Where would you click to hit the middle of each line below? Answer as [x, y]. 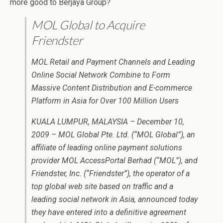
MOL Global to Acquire [88, 25]
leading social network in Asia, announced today [114, 199]
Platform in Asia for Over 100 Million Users [105, 101]
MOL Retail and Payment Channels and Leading [113, 62]
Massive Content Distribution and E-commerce [112, 88]
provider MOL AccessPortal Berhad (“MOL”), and [114, 161]
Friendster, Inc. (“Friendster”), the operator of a [111, 173]
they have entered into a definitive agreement [109, 212]
